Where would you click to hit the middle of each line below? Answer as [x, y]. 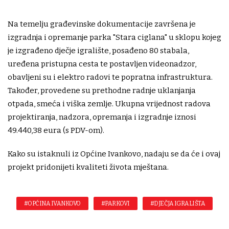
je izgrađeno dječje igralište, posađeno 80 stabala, [98, 50]
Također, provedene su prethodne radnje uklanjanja [102, 90]
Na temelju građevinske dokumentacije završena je [102, 24]
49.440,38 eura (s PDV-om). [56, 130]
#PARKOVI [115, 203]
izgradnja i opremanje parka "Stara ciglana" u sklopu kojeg [114, 37]
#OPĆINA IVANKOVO [52, 203]
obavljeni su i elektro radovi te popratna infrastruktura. [110, 77]
